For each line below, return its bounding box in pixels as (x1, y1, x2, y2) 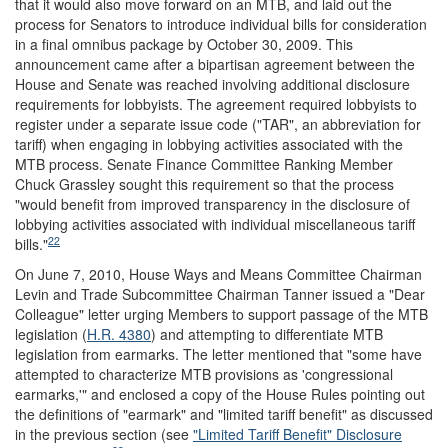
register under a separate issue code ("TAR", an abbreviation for (15, 113, 421, 134)
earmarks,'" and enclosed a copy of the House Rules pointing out (15, 383, 425, 404)
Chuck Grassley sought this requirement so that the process (15, 173, 394, 194)
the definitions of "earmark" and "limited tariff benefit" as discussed (15, 403, 433, 424)
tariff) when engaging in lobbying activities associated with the (15, 133, 403, 154)
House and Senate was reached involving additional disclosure (15, 73, 410, 94)
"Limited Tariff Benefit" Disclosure (193, 423, 402, 444)
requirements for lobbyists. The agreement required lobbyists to (15, 93, 417, 114)
